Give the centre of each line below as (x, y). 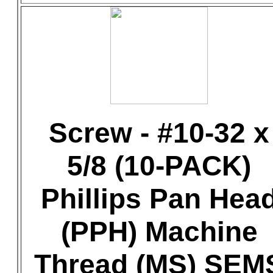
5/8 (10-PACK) (159, 166)
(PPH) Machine (159, 232)
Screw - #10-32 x (159, 133)
